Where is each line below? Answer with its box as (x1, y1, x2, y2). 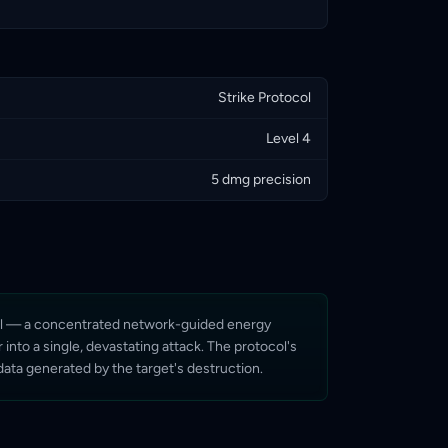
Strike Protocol (218, 89, 311, 106)
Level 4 (266, 130, 311, 147)
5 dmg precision (211, 171, 311, 188)
